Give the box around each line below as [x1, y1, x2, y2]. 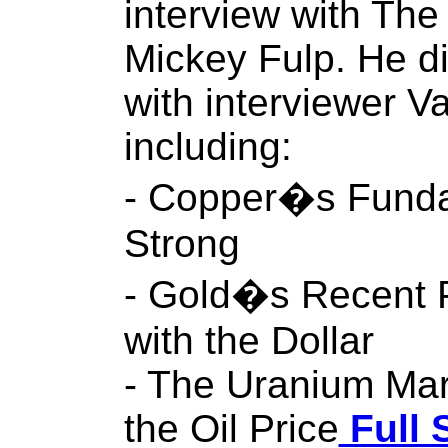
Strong [123, 222, 240, 265]
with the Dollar [123, 319, 374, 362]
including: [123, 125, 292, 168]
